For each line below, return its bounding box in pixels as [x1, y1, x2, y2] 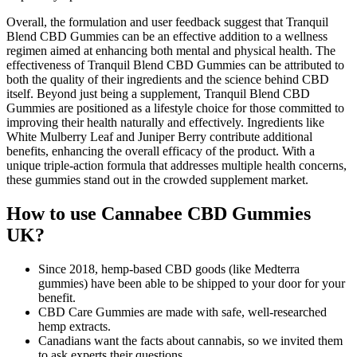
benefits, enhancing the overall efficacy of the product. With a [6, 143, 315, 158]
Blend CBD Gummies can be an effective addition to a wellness [6, 29, 328, 43]
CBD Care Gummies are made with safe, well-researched [38, 304, 327, 319]
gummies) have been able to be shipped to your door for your [38, 276, 345, 290]
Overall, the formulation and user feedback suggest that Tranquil [6, 14, 328, 29]
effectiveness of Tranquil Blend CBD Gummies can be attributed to [6, 57, 344, 72]
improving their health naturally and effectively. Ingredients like [6, 115, 324, 129]
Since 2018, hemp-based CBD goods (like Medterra [38, 261, 300, 276]
